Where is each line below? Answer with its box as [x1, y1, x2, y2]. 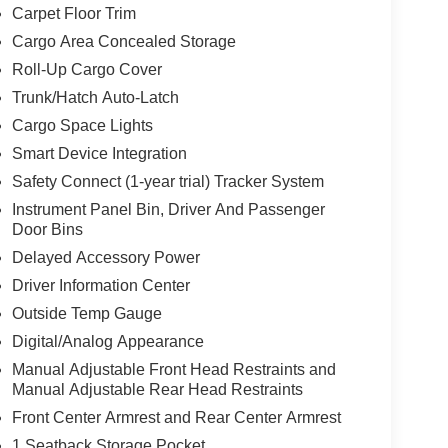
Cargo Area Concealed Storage [11, 32, 236, 50]
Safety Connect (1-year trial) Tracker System [11, 172, 324, 190]
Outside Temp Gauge [11, 304, 162, 322]
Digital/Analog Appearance [11, 332, 204, 350]
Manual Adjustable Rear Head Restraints [11, 380, 303, 398]
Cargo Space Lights [11, 116, 153, 134]
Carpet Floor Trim [11, 4, 136, 22]
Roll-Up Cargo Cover [11, 60, 162, 78]
